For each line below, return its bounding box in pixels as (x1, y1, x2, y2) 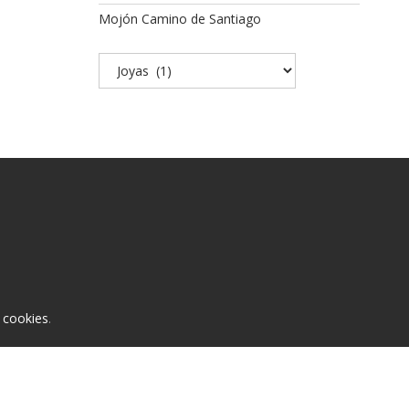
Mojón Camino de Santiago (98, 10, 261, 27)
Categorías (97, 53, 162, 70)
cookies (3, 309, 48, 327)
